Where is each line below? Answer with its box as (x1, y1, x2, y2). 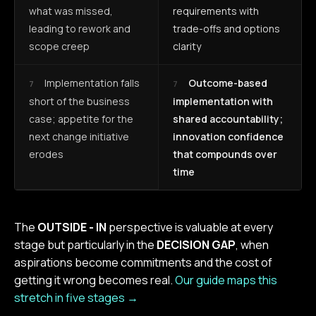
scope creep (29, 39, 90, 53)
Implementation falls (44, 75, 140, 90)
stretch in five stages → (14, 289, 138, 305)
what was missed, (29, 4, 113, 18)
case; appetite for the (29, 111, 133, 126)
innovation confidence (173, 129, 284, 143)
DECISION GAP (157, 236, 236, 253)
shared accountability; (173, 111, 283, 126)
